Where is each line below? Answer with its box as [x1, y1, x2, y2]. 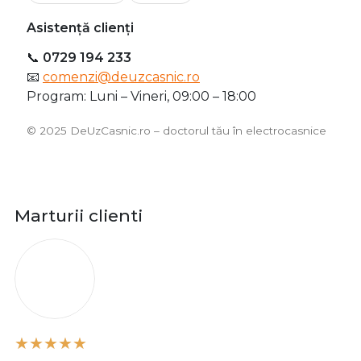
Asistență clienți [27, 19, 134, 35]
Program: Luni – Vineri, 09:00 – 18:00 [27, 88, 256, 104]
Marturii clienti [15, 205, 143, 226]
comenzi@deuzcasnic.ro [43, 68, 200, 85]
